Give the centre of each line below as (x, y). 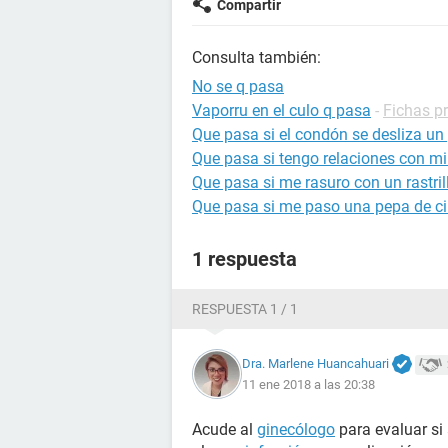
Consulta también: (256, 57)
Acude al (224, 429)
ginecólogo (296, 429)
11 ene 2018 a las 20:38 (308, 385)
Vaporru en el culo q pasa (281, 110)
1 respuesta (244, 259)
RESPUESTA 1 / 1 (245, 309)
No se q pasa (238, 86)
